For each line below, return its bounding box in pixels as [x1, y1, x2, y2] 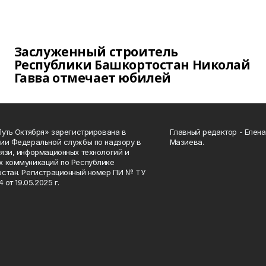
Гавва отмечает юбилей [14, 69, 171, 86]
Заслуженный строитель [14, 43, 178, 60]
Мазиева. [169, 137, 204, 147]
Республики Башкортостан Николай [14, 56, 251, 73]
